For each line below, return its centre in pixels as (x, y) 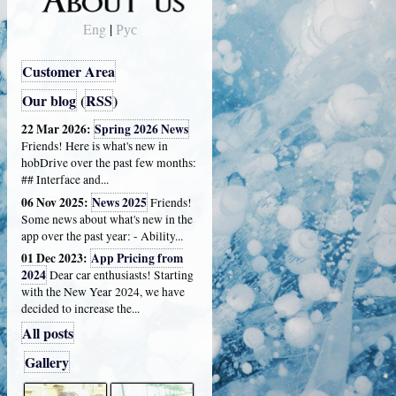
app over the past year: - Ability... (102, 236)
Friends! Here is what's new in (95, 145)
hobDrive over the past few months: (109, 162)
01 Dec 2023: (56, 259)
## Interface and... (65, 179)
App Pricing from (137, 259)
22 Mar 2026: (57, 129)
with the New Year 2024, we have (103, 292)
